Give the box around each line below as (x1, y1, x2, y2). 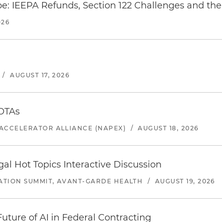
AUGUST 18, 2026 (138, 124, 199, 132)
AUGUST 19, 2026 (155, 177, 215, 185)
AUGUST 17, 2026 (10, 71, 70, 79)
